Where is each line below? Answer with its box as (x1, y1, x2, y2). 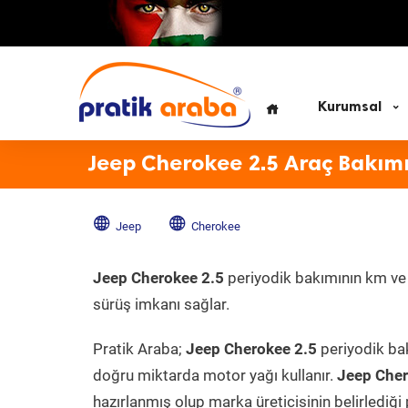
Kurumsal (318, 98, 382, 115)
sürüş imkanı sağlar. (93, 295, 229, 313)
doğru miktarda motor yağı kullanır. (93, 366, 337, 384)
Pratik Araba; (93, 340, 186, 358)
